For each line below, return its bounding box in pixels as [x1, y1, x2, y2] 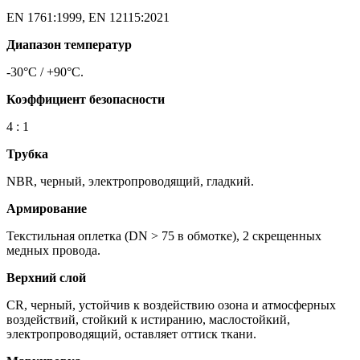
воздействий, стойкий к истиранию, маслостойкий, [6, 312, 290, 326]
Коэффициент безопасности [6, 92, 165, 106]
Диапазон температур [6, 37, 132, 51]
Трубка [6, 146, 48, 161]
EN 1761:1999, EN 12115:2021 [6, 10, 170, 24]
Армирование [6, 201, 87, 215]
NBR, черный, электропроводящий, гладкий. [6, 174, 254, 188]
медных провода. [6, 243, 100, 257]
